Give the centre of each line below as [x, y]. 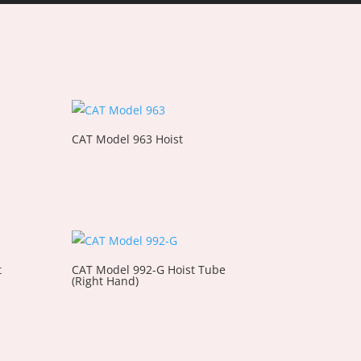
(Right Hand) [106, 280]
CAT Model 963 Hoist [128, 139]
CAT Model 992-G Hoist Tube [149, 269]
